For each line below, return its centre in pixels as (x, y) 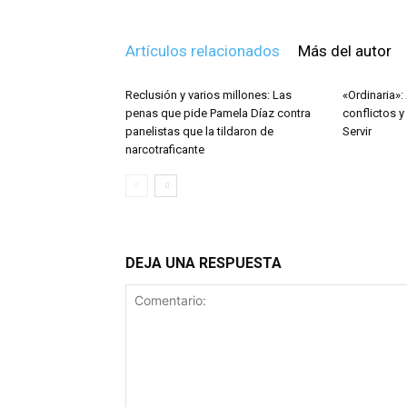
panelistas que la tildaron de (199, 131)
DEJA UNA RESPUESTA (203, 263)
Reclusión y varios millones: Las (208, 95)
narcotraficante (165, 149)
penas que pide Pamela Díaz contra (218, 113)
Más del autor (345, 51)
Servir (357, 131)
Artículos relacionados (203, 51)
